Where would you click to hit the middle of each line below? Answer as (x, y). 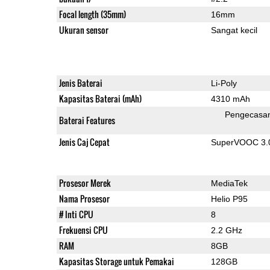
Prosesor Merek (85, 183)
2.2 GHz (226, 230)
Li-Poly (224, 83)
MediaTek (229, 183)
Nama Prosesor (84, 198)
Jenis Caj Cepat (84, 142)
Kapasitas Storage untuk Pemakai (116, 261)
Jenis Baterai (80, 83)
